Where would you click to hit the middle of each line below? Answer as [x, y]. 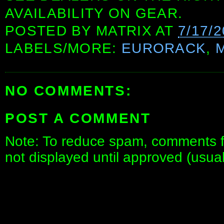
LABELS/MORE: [63, 48]
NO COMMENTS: [68, 91]
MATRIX [124, 31]
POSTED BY [51, 31]
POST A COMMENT [78, 118]
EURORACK [164, 48]
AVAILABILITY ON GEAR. [94, 13]
